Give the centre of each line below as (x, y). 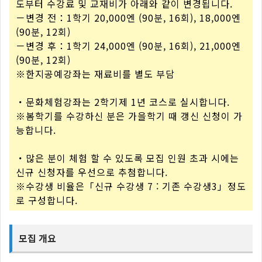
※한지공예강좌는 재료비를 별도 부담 (95, 74)
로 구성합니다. (47, 200)
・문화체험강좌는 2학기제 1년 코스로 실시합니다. (123, 102)
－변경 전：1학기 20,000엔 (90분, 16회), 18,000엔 (128, 18)
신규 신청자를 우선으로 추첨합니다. (92, 172)
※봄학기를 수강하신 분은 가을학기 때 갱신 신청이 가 (129, 116)
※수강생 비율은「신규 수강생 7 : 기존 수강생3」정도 (131, 186)
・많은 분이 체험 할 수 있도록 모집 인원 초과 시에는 (127, 158)
